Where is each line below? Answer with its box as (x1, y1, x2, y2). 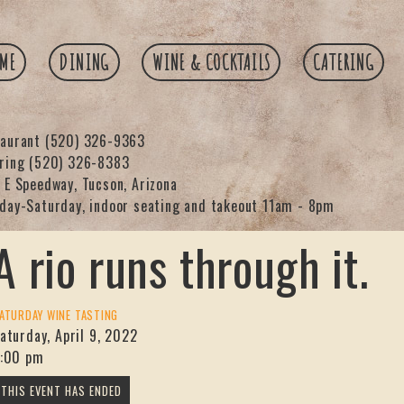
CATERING (313, 48, 374, 76)
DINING (59, 48, 110, 76)
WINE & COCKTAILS (151, 48, 271, 76)
